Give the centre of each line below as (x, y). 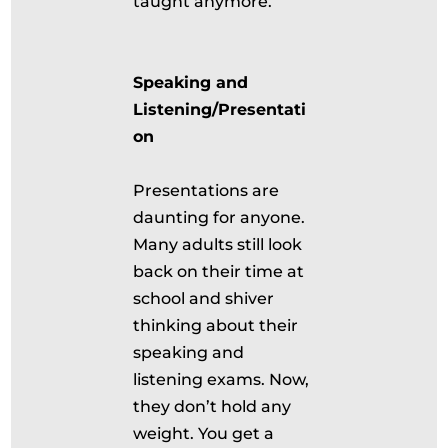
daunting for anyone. (219, 217)
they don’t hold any (212, 406)
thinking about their (216, 325)
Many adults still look (218, 244)
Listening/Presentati (220, 109)
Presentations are (206, 190)
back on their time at (219, 271)
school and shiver (204, 298)
